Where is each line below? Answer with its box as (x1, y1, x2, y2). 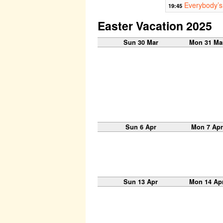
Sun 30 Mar (123, 37, 158, 47)
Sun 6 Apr (125, 122, 156, 131)
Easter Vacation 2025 (98, 17, 212, 34)
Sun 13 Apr (123, 177, 158, 186)
